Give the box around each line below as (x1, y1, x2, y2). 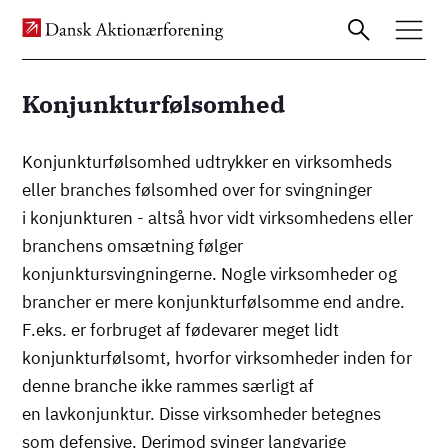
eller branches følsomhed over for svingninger (22, 179, 373, 201)
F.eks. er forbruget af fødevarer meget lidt (22, 319, 340, 341)
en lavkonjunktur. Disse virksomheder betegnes (22, 403, 382, 425)
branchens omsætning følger (22, 235, 244, 257)
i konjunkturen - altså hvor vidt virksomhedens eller (22, 207, 414, 229)
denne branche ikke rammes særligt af (22, 375, 315, 397)
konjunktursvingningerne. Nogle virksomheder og (22, 263, 398, 285)
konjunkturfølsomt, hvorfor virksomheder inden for (22, 347, 413, 369)
